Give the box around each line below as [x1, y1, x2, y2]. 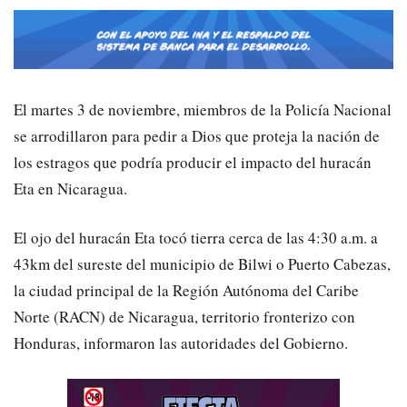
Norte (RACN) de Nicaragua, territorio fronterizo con [14, 306, 355, 328]
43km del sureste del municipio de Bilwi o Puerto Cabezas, [14, 253, 391, 275]
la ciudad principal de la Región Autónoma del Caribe [14, 280, 359, 302]
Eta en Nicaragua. [14, 178, 127, 200]
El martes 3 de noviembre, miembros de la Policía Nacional [14, 99, 392, 121]
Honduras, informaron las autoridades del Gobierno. [14, 333, 348, 354]
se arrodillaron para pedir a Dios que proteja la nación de [14, 125, 380, 147]
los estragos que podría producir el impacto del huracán [14, 152, 372, 174]
